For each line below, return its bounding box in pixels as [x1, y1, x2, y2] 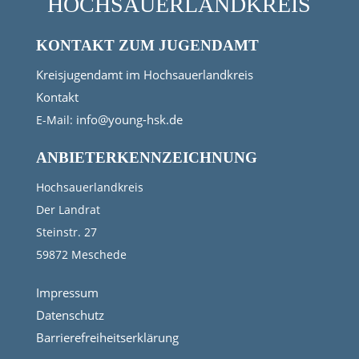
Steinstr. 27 [35, 224, 97, 240]
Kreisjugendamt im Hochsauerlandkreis [35, 66, 253, 83]
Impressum [35, 284, 99, 301]
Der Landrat [35, 201, 100, 217]
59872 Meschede [35, 246, 127, 262]
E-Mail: [35, 111, 76, 127]
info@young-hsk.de [75, 111, 183, 127]
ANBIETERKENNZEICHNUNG [35, 148, 257, 166]
